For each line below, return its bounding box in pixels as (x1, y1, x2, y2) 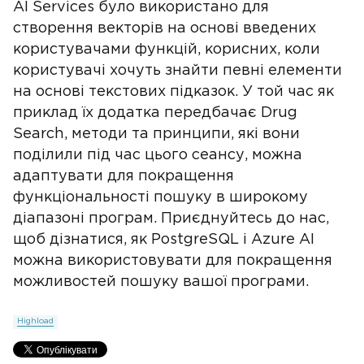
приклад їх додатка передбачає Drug (13, 106, 297, 119)
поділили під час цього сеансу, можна (13, 149, 302, 162)
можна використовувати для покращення (13, 254, 332, 267)
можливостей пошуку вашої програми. (13, 275, 309, 288)
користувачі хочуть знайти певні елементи (13, 64, 342, 77)
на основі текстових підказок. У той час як (13, 85, 334, 98)
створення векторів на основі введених (13, 22, 316, 35)
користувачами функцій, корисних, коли (13, 43, 320, 56)
